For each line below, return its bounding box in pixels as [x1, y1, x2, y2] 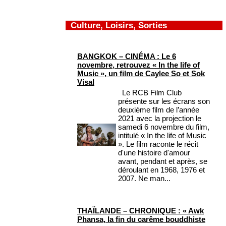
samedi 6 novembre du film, [118, 123, 209, 132]
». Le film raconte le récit [118, 140, 198, 149]
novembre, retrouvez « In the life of [77, 61, 200, 70]
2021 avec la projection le [118, 114, 201, 123]
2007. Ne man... [118, 174, 171, 183]
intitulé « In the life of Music [118, 131, 206, 140]
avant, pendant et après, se [118, 157, 207, 166]
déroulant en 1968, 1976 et [118, 165, 205, 175]
